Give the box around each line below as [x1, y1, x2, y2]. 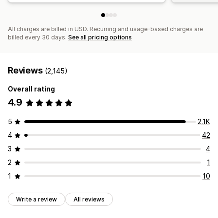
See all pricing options [68, 34, 132, 41]
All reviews [73, 196, 105, 203]
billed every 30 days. [8, 34, 68, 41]
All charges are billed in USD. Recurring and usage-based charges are [8, 25, 203, 33]
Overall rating [8, 85, 55, 93]
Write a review [16, 196, 57, 203]
